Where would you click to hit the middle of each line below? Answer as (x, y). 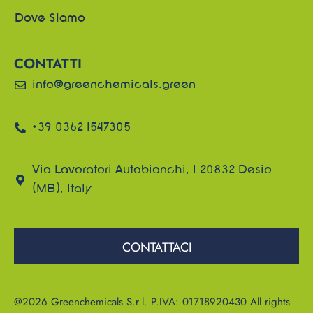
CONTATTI (48, 64)
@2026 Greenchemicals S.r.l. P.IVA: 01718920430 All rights (152, 301)
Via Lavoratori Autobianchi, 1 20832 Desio (152, 170)
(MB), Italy (61, 189)
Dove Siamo (50, 19)
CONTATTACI (156, 247)
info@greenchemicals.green (114, 85)
